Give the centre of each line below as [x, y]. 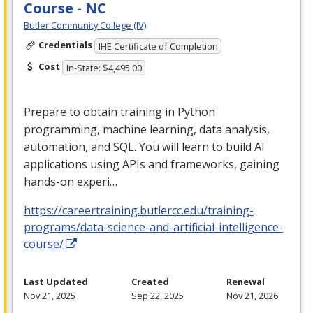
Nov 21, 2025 [50, 295]
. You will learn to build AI [199, 146]
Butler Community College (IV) [85, 26]
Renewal [246, 281]
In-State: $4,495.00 [104, 67]
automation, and [68, 146]
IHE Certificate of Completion [158, 46]
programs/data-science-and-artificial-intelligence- [153, 227]
